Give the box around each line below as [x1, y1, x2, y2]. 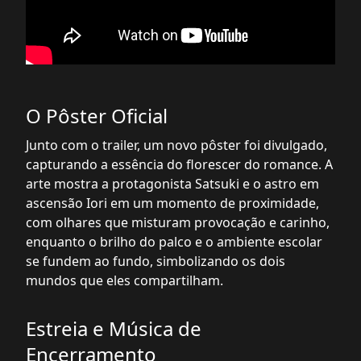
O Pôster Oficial [26, 102, 168, 129]
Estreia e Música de [26, 315, 201, 342]
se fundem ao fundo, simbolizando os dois [26, 252, 285, 270]
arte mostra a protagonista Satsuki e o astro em [26, 175, 319, 193]
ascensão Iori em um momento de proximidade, [26, 194, 319, 212]
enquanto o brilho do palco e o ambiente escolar [26, 233, 322, 251]
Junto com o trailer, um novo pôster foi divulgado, [26, 136, 327, 154]
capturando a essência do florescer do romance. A [26, 156, 333, 173]
